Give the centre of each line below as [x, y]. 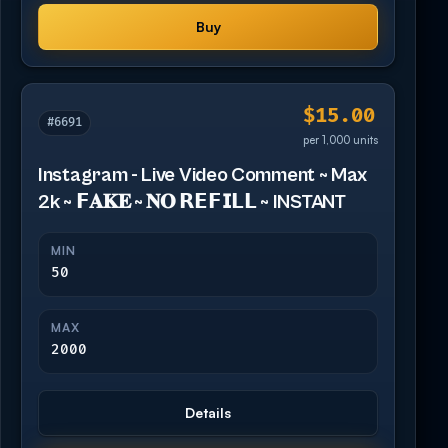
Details [208, 412]
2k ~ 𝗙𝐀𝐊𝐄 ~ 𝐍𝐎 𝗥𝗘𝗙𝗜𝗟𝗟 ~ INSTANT [192, 202]
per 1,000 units [340, 139]
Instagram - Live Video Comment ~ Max [202, 175]
